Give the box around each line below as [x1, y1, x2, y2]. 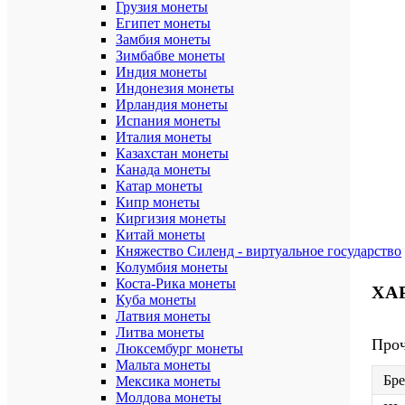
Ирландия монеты [116, 97, 228, 112]
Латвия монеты [116, 308, 211, 324]
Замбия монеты [116, 32, 211, 47]
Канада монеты [116, 162, 211, 177]
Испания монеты [116, 113, 221, 128]
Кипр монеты [116, 194, 200, 210]
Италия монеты [116, 129, 212, 145]
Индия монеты [116, 64, 207, 80]
